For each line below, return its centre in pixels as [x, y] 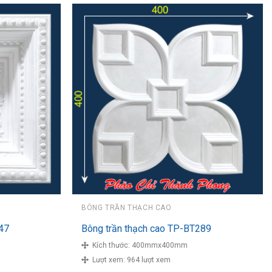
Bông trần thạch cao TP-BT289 [147, 229]
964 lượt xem [149, 260]
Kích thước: [110, 246]
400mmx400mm [160, 246]
